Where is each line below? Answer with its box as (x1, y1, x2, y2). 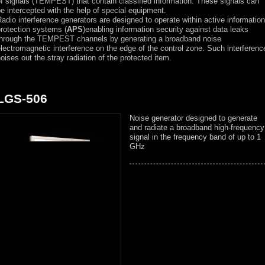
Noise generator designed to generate (130, 114, 257, 122)
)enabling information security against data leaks (83, 25, 248, 34)
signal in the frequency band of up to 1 (130, 132, 261, 141)
